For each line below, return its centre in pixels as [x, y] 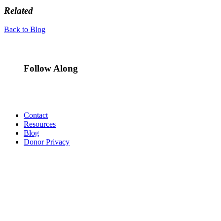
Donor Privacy [47, 142]
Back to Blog [25, 30]
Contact [36, 115]
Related [18, 10]
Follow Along [51, 68]
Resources [40, 124]
